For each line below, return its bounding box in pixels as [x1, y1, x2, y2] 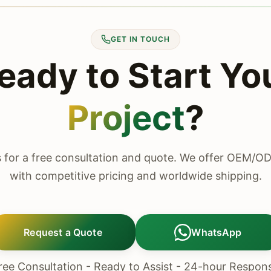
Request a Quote [24, 226, 102, 238]
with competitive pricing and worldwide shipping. [9, 169, 262, 182]
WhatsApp [191, 226, 242, 238]
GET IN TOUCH [111, 34, 170, 44]
